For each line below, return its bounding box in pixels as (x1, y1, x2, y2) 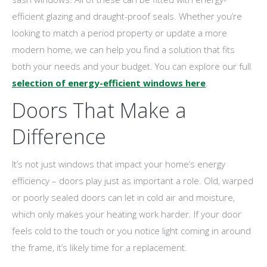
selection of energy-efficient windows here (12, 77, 206, 89)
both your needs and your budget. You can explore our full (12, 60, 251, 73)
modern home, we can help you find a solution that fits (12, 44, 235, 56)
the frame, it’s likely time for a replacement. (12, 241, 187, 254)
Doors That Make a (12, 97, 187, 125)
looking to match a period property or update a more (12, 27, 227, 39)
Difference (12, 123, 106, 151)
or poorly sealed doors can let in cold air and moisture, (12, 191, 235, 204)
